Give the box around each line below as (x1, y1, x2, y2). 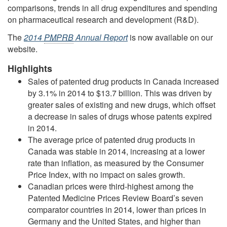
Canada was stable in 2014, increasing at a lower (28, 145, 205, 158)
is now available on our (128, 31, 213, 43)
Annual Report (73, 31, 128, 43)
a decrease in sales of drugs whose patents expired (28, 110, 212, 123)
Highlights (8, 61, 52, 75)
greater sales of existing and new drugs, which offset (28, 99, 215, 111)
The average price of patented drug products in (28, 134, 195, 146)
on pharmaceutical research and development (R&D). (8, 14, 199, 26)
